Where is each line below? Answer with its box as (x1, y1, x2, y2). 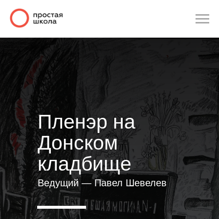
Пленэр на (38, 110, 135, 133)
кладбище (38, 153, 131, 175)
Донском (38, 131, 118, 154)
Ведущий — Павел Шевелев (38, 177, 167, 189)
